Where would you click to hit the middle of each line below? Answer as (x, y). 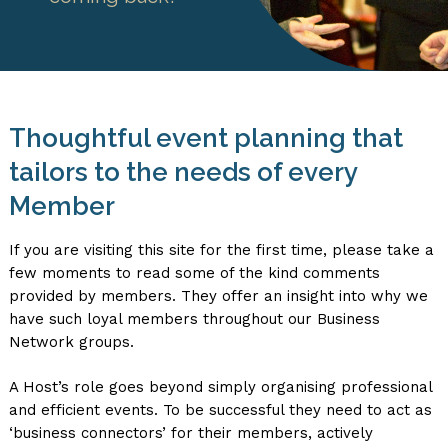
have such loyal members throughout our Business (194, 319)
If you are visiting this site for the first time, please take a (221, 250)
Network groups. (71, 342)
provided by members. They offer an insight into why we (218, 296)
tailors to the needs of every (182, 172)
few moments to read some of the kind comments (194, 273)
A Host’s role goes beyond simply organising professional (220, 387)
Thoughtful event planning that (205, 138)
